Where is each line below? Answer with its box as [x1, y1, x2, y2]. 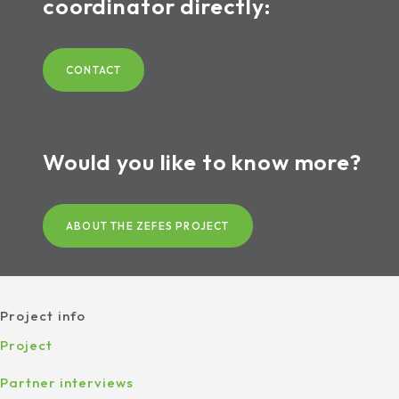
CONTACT [66, 62, 122, 77]
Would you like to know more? [43, 147, 362, 176]
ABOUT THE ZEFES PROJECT [66, 218, 230, 232]
